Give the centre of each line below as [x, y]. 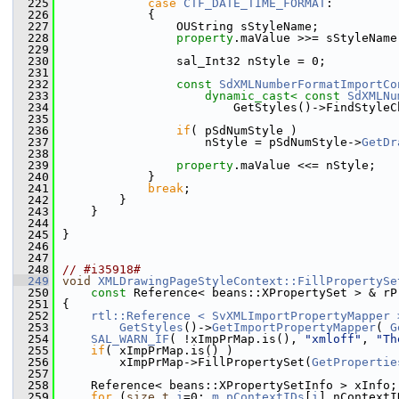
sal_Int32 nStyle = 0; [194, 61]
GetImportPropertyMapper [294, 327]
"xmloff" [333, 339]
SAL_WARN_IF [130, 339]
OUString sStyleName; [191, 26]
